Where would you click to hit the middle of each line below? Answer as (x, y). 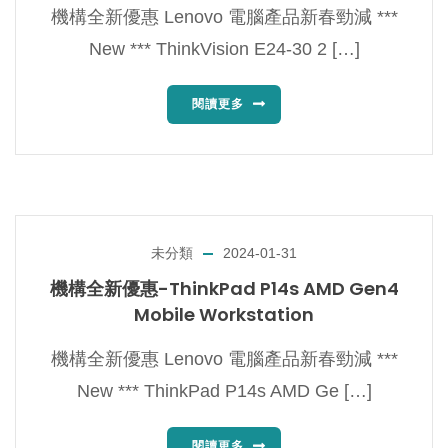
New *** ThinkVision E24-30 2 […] (224, 49)
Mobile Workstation (224, 315)
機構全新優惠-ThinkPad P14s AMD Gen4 (224, 289)
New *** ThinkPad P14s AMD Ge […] (224, 391)
